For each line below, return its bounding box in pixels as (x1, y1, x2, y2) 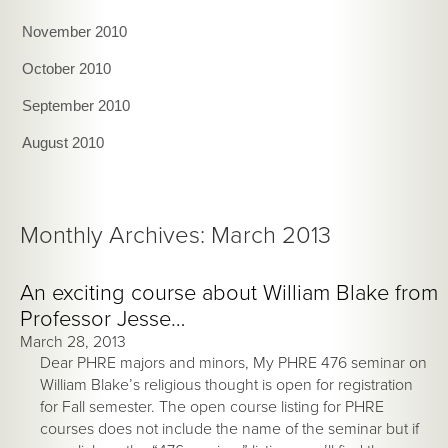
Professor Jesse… (20, 305, 185, 332)
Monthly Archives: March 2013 (20, 220, 331, 250)
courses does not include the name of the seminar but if (40, 418, 419, 439)
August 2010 (22, 133, 105, 151)
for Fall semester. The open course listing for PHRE (40, 396, 384, 417)
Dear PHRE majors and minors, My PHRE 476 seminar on (40, 352, 427, 373)
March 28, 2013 (20, 331, 126, 352)
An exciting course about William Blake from (20, 279, 438, 306)
